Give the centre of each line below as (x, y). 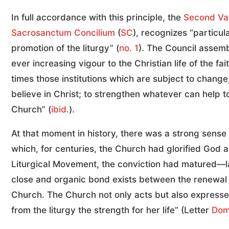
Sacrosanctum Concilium (63, 33)
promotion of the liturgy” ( (65, 48)
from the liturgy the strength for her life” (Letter (111, 210)
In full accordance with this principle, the (97, 18)
